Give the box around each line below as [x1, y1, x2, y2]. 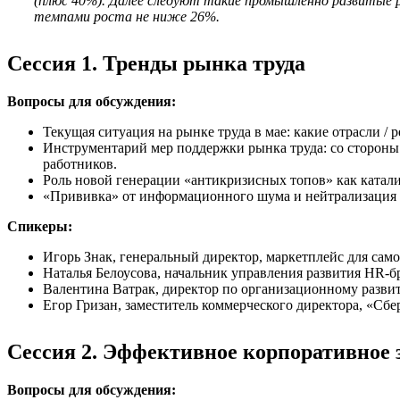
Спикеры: [7, 218, 72, 234]
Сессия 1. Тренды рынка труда [7, 51, 305, 75]
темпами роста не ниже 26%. [34, 8, 220, 24]
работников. [43, 155, 117, 171]
